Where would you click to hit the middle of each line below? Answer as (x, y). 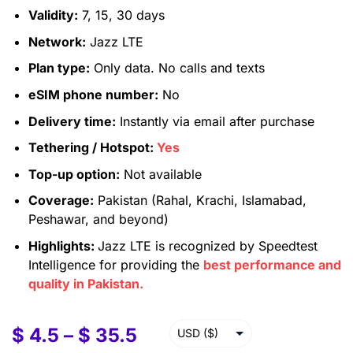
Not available (160, 174)
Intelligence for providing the (115, 264)
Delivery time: (72, 121)
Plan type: (59, 68)
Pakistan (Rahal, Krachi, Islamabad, (200, 201)
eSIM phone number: (93, 94)
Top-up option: (74, 174)
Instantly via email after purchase (215, 121)
